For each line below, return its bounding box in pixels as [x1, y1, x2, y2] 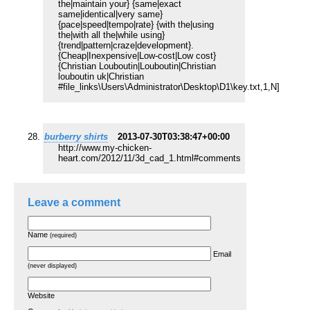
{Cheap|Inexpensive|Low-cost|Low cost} [58, 51, 216, 62]
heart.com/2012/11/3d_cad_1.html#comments [58, 153, 241, 164]
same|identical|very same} [58, 9, 163, 20]
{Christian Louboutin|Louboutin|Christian [58, 61, 216, 72]
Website [28, 291, 55, 300]
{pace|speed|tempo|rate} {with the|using [58, 19, 214, 30]
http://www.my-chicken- [58, 143, 152, 154]
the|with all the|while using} [58, 30, 165, 41]
